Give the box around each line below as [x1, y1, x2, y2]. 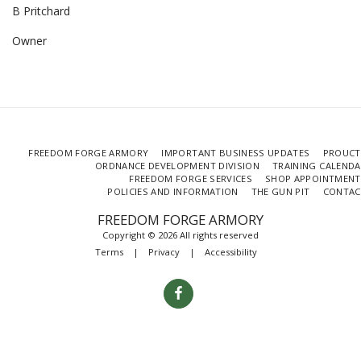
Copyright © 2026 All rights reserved [102, 228, 259, 241]
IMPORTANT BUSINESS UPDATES [161, 146, 310, 159]
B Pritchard [12, 3, 70, 19]
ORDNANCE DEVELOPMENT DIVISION [94, 159, 260, 172]
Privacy [147, 245, 180, 258]
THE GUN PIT [251, 185, 310, 197]
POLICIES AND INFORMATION [107, 185, 239, 197]
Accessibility [204, 245, 257, 258]
